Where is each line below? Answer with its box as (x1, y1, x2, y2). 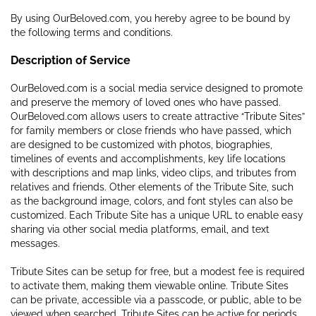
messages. (11, 237, 60, 249)
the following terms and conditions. (11, 26, 173, 38)
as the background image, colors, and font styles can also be (11, 195, 293, 207)
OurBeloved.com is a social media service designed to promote (11, 82, 303, 94)
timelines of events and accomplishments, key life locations (11, 152, 286, 164)
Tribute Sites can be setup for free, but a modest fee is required (11, 265, 305, 277)
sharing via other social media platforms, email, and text (11, 223, 269, 235)
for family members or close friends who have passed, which (11, 124, 291, 136)
